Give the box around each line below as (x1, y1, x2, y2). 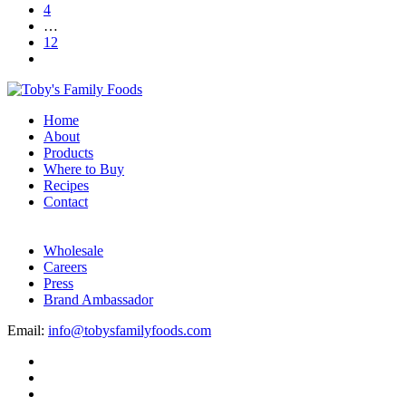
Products (43, 145, 93, 161)
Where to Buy (43, 161, 124, 178)
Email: (7, 323, 48, 339)
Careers (43, 259, 87, 275)
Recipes (43, 178, 89, 194)
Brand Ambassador (43, 292, 153, 308)
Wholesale (43, 243, 103, 259)
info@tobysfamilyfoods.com (48, 323, 211, 339)
